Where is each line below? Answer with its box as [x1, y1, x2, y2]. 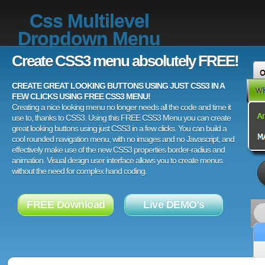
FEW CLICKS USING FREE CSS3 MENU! [12, 92, 150, 101]
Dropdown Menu [18, 28, 160, 49]
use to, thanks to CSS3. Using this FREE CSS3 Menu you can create [12, 113, 231, 122]
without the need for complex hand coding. [12, 166, 147, 176]
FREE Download [27, 199, 105, 211]
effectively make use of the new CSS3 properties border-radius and [12, 145, 225, 154]
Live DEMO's [143, 199, 205, 211]
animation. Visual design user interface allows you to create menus [12, 156, 222, 165]
